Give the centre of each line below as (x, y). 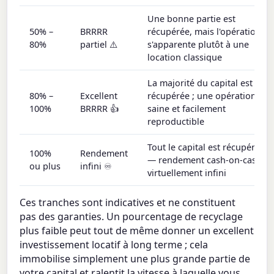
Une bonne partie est (192, 19)
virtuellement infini (187, 173)
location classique (185, 57)
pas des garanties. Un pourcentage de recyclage (131, 217)
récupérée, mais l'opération (205, 32)
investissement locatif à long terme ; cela (114, 245)
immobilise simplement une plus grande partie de (135, 259)
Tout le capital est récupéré (204, 147)
